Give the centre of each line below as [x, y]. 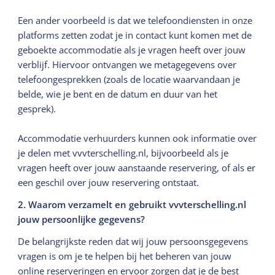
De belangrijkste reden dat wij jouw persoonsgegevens [133, 241]
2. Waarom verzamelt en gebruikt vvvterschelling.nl [132, 204]
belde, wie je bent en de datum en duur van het [118, 94]
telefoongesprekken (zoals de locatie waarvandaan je [129, 79]
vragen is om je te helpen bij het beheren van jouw [125, 256]
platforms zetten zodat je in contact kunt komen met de [135, 35]
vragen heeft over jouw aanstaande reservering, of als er [137, 167]
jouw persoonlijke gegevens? [82, 219]
